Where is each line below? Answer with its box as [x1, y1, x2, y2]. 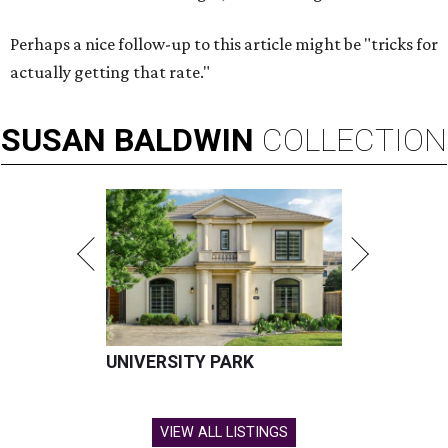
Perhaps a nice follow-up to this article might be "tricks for [10, 34, 438, 55]
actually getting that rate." [10, 62, 210, 83]
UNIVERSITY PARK [106, 352, 254, 373]
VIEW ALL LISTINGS [160, 424, 288, 442]
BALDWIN [114, 121, 254, 160]
